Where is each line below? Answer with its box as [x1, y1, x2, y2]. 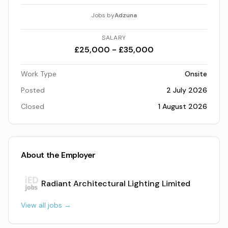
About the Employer [21, 150, 96, 160]
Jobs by [91, 11, 115, 19]
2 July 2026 [166, 85, 207, 95]
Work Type [21, 69, 56, 78]
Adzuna [115, 11, 137, 19]
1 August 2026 [158, 102, 207, 111]
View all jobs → [21, 201, 71, 210]
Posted [21, 85, 45, 95]
